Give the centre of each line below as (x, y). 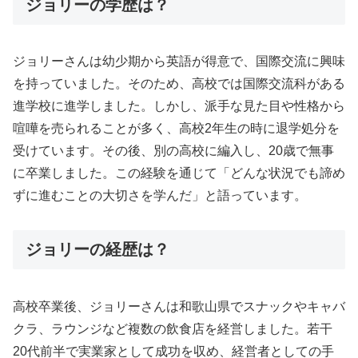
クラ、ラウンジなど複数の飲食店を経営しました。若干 (173, 328)
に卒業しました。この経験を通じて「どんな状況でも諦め (179, 173)
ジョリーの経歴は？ (97, 250)
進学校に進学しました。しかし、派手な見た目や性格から (179, 106)
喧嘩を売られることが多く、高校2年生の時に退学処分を (176, 129)
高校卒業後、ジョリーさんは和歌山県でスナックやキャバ (179, 306)
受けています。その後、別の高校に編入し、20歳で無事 (173, 151)
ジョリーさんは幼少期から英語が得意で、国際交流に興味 (179, 62)
